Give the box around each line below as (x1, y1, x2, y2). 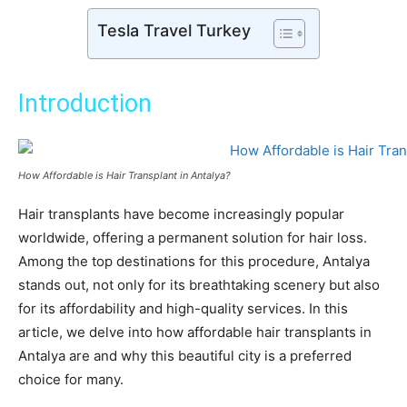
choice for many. (18, 371, 124, 389)
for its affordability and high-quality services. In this (18, 300, 348, 318)
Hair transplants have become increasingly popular (18, 205, 344, 223)
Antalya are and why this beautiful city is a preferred (18, 347, 352, 365)
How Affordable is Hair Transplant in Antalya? (18, 169, 231, 183)
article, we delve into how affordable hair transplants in (18, 323, 372, 342)
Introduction (18, 89, 152, 119)
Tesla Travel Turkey (97, 20, 251, 40)
